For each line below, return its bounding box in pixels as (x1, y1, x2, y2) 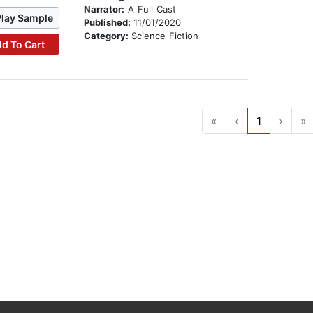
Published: (83, 17, 133, 29)
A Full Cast (124, 3, 176, 15)
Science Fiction (131, 30, 198, 42)
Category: (83, 30, 131, 42)
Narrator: (83, 3, 124, 15)
